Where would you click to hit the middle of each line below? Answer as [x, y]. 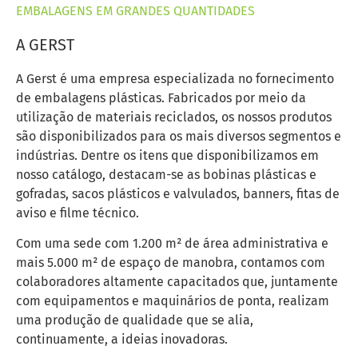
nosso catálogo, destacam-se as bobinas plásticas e [166, 174]
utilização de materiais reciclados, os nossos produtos [174, 117]
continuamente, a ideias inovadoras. [122, 340]
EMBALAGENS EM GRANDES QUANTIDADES [135, 11]
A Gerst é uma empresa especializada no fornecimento [175, 78]
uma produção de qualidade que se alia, [135, 320]
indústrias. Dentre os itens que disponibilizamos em [167, 155]
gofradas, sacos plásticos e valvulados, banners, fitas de [178, 193]
